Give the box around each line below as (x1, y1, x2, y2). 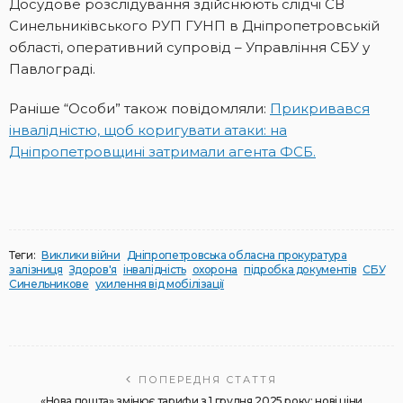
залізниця (9, 263, 63, 277)
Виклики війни (41, 248, 121, 263)
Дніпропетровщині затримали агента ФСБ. (9, 143, 316, 161)
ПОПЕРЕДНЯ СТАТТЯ (139, 373, 277, 387)
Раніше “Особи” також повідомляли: (9, 100, 270, 118)
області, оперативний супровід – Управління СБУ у (9, 39, 370, 57)
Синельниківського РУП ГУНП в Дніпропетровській (9, 17, 380, 35)
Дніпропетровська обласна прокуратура (126, 248, 347, 263)
